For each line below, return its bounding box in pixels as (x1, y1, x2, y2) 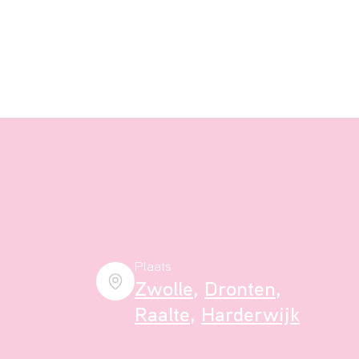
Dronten (204, 282, 276, 301)
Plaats (135, 262, 171, 275)
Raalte (135, 308, 190, 326)
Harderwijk (201, 308, 300, 326)
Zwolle (135, 282, 193, 301)
